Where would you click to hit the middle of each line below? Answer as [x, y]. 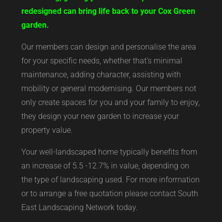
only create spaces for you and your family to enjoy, [110, 102]
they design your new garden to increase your [100, 116]
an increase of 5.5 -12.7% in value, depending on [105, 166]
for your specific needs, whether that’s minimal [102, 60]
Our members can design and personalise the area [109, 47]
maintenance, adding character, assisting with [101, 74]
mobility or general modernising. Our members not [109, 88]
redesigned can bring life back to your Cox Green [108, 11]
